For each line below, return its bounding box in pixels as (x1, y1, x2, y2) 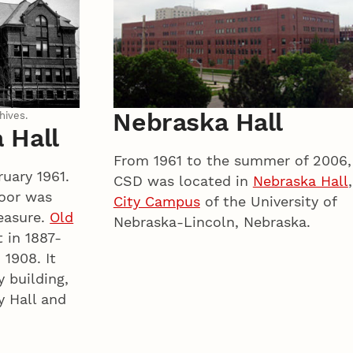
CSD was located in (113, 172, 253, 189)
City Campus (113, 192, 200, 210)
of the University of (199, 192, 336, 210)
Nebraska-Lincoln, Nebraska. (113, 213, 310, 230)
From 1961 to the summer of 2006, (113, 151, 351, 169)
